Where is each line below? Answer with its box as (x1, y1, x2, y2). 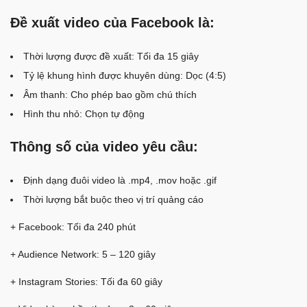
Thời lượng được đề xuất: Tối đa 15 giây (23, 51, 199, 62)
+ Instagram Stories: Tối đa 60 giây (10, 276, 162, 288)
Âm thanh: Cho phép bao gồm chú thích (23, 89, 197, 101)
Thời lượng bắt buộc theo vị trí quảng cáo (23, 194, 204, 206)
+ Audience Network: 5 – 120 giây (10, 249, 156, 260)
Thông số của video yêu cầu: (10, 139, 198, 155)
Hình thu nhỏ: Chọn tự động (23, 108, 145, 120)
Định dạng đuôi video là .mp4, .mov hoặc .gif (23, 175, 217, 186)
